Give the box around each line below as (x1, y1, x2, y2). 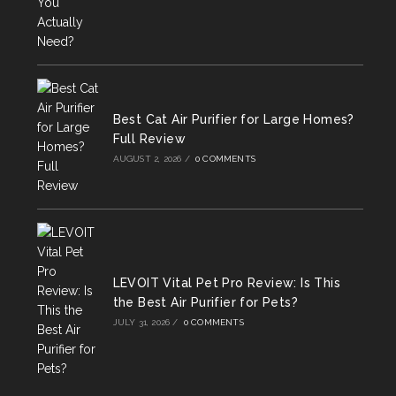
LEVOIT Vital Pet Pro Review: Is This (112, 275, 341, 290)
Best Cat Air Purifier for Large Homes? (112, 111, 354, 126)
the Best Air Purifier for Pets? (112, 294, 299, 309)
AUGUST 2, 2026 (112, 153, 182, 164)
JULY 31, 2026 (112, 316, 171, 327)
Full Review (112, 131, 187, 146)
